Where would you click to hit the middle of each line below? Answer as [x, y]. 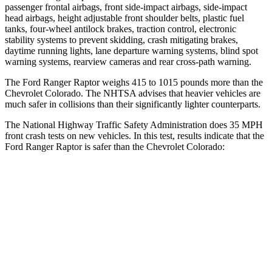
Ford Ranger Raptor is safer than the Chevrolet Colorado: [115, 146]
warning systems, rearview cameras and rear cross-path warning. [128, 61]
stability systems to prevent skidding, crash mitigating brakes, [121, 39]
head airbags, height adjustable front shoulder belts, [103, 18]
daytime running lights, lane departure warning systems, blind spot [131, 50]
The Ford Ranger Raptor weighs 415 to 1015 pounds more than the [134, 82]
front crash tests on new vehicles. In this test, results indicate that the [134, 135]
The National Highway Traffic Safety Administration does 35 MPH [134, 124]
